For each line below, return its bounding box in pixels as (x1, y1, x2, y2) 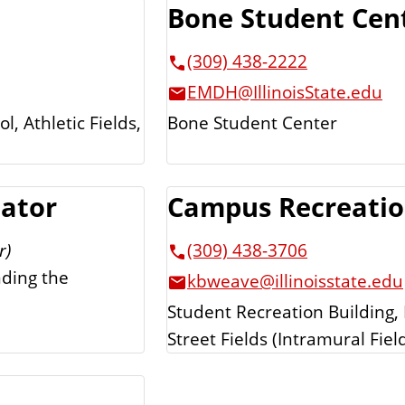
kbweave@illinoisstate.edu (187, 268, 403, 294)
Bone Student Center (167, 110, 337, 135)
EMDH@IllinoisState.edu (187, 80, 382, 105)
